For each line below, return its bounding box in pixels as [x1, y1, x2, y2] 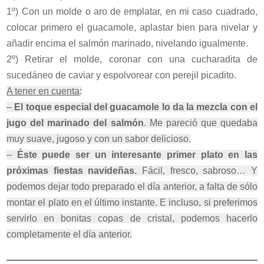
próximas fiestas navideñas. [6, 165, 137, 176]
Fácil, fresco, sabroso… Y [137, 165, 258, 176]
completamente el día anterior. [6, 229, 133, 239]
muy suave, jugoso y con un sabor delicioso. [6, 133, 192, 144]
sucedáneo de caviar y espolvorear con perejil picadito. [6, 70, 237, 80]
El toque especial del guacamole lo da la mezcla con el [14, 101, 258, 112]
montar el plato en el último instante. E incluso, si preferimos [6, 197, 258, 207]
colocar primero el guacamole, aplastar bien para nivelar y [6, 22, 258, 32]
